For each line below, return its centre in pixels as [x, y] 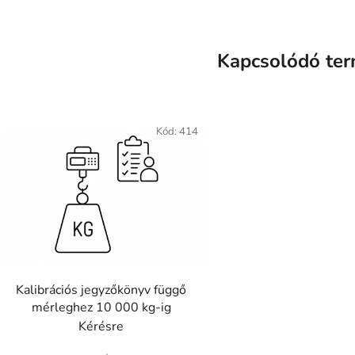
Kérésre [101, 326]
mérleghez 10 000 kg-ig [101, 307]
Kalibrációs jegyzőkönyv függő [101, 290]
